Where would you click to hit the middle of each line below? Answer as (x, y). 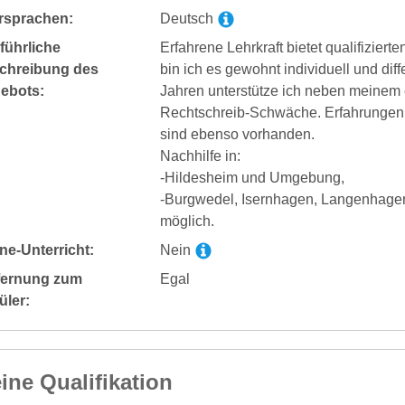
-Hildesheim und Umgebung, (252, 177)
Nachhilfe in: (200, 155)
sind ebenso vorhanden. (237, 134)
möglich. (187, 221)
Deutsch (188, 18)
